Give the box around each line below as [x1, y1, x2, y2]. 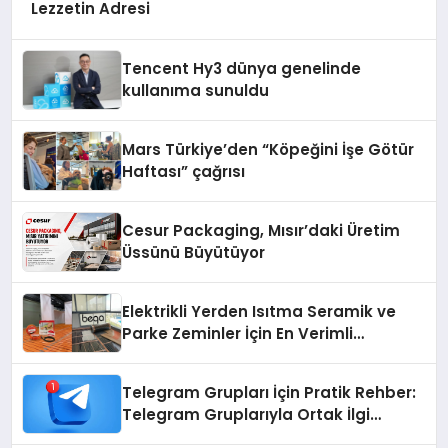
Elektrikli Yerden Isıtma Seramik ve [122, 300, 397, 322]
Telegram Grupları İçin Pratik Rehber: [122, 381, 417, 403]
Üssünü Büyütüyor [122, 241, 266, 263]
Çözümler [122, 344, 199, 366]
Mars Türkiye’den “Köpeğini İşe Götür [122, 138, 415, 160]
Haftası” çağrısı [122, 160, 246, 182]
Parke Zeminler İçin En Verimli [122, 322, 354, 344]
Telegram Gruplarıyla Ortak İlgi [122, 403, 371, 425]
